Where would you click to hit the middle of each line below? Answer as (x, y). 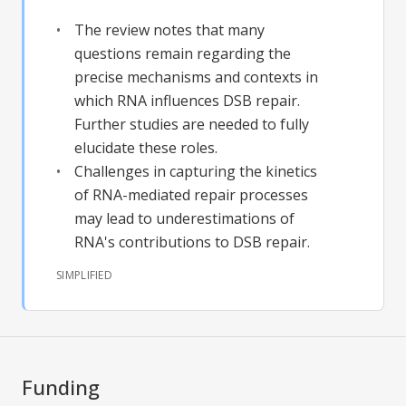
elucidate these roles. (146, 148)
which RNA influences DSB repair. (187, 101)
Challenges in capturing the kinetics (196, 172)
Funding (61, 387)
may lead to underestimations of (184, 219)
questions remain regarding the (183, 54)
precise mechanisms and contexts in (196, 77)
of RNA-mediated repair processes (191, 195)
